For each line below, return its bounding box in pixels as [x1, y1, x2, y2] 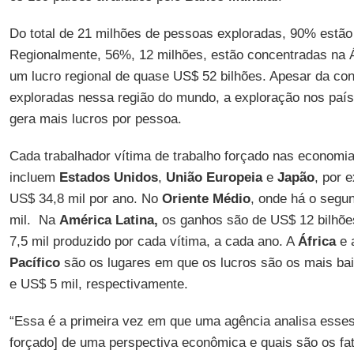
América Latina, [58, 213, 158, 228]
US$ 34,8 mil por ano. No [9, 191, 162, 206]
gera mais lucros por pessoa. [9, 111, 182, 126]
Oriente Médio [161, 191, 250, 206]
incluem [9, 170, 59, 185]
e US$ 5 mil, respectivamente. [9, 277, 188, 292]
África [297, 234, 336, 249]
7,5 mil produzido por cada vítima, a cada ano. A [9, 234, 298, 249]
